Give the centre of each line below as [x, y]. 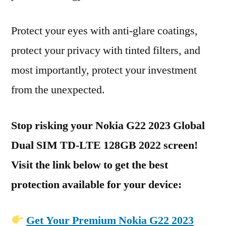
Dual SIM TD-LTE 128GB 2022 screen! [104, 145]
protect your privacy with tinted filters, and [106, 50]
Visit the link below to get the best [90, 165]
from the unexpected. [58, 90]
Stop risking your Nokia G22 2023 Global [108, 126]
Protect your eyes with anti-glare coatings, [104, 31]
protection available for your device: [96, 185]
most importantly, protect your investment [104, 70]
